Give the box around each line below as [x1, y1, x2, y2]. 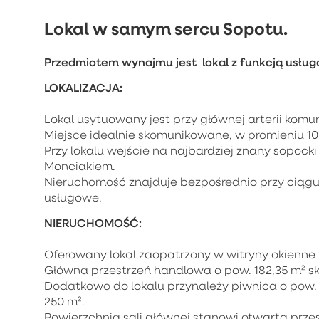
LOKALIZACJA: [44, 79, 122, 95]
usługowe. [44, 189, 102, 204]
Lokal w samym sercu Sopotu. [44, 16, 288, 40]
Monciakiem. [44, 158, 118, 173]
